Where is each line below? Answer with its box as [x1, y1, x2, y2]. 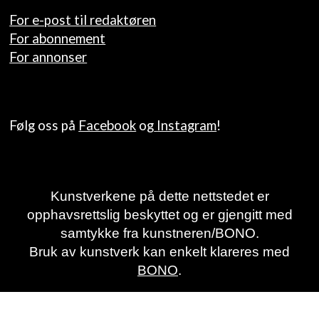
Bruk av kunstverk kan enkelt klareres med [29, 244, 290, 259]
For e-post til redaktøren [9, 11, 157, 28]
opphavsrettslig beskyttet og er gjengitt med [26, 206, 293, 222]
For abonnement [9, 30, 106, 47]
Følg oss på [9, 117, 79, 134]
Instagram [157, 117, 217, 134]
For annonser [9, 48, 88, 66]
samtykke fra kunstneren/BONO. [60, 225, 259, 241]
